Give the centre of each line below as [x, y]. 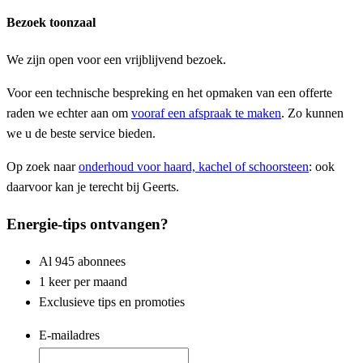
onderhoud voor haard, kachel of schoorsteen [194, 167]
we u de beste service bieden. [81, 134]
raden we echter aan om [69, 113]
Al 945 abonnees [82, 261]
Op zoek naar [43, 167]
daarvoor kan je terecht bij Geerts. [93, 187]
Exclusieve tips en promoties [112, 301]
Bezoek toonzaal [51, 23]
